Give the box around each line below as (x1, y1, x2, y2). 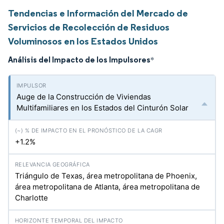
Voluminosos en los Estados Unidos (8, 35, 158, 47)
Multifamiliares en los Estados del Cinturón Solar (16, 103, 188, 112)
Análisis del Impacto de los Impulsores (8, 54, 150, 64)
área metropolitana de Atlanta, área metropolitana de (15, 182, 200, 191)
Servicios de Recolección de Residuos (8, 21, 169, 33)
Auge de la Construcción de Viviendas (16, 92, 151, 101)
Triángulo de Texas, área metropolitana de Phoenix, (15, 171, 197, 180)
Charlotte (15, 193, 48, 202)
